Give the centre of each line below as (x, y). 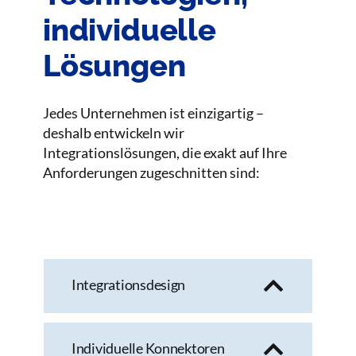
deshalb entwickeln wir (114, 133)
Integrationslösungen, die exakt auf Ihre (165, 153)
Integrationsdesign (129, 285)
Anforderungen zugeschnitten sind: (152, 173)
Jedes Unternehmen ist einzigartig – (154, 113)
